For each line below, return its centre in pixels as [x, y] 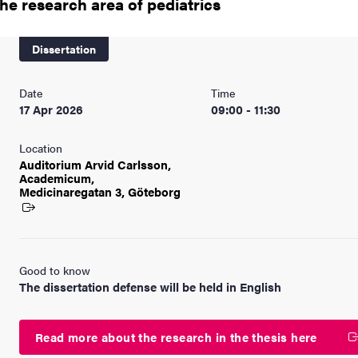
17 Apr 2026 [51, 109]
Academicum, [57, 178]
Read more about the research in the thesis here [176, 337]
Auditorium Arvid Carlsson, [95, 164]
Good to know [55, 270]
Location [41, 148]
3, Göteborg [148, 191]
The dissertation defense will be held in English [150, 286]
